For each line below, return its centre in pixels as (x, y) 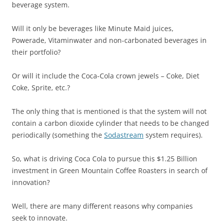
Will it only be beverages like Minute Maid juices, (93, 28)
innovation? (31, 182)
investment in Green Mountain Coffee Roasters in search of (110, 170)
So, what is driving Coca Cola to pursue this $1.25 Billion (105, 159)
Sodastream (124, 135)
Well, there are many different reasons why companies (102, 206)
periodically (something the (58, 135)
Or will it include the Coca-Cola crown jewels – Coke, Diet (106, 76)
